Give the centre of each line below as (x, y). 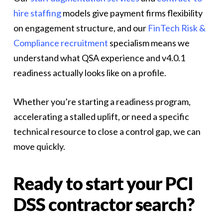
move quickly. (39, 146)
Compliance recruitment (60, 43)
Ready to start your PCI (103, 183)
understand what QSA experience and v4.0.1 (99, 58)
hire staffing (37, 13)
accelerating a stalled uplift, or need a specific (101, 116)
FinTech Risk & (176, 28)
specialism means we (149, 43)
